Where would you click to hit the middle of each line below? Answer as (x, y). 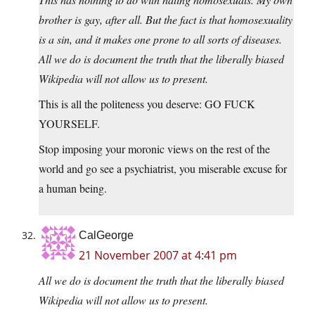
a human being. (73, 188)
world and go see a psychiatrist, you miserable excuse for (163, 169)
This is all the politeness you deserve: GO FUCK (147, 104)
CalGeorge (106, 236)
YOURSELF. (69, 124)
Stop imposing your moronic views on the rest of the (154, 149)
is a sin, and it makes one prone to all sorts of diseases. (160, 39)
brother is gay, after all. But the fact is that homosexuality (166, 20)
